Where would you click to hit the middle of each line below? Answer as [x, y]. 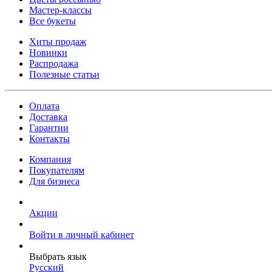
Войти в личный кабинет [82, 235]
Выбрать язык [58, 257]
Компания [50, 159]
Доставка [48, 117]
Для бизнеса [54, 181]
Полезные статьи [64, 74]
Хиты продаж [58, 42]
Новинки [48, 53]
